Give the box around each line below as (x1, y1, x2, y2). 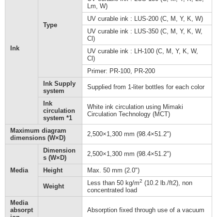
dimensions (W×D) (10, 134, 65, 142)
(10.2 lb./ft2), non (142, 179, 192, 187)
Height (43, 167, 62, 174)
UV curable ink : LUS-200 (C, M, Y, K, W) (87, 15, 203, 23)
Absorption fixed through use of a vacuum (87, 206, 204, 214)
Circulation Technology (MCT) (87, 110, 170, 118)
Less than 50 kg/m (87, 179, 139, 187)
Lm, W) (87, 2, 108, 10)
